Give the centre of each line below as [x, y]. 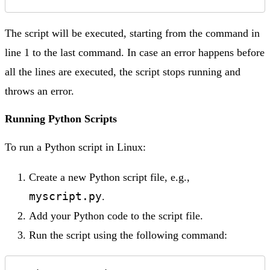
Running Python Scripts [61, 118]
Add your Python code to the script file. [116, 215]
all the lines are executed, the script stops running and [123, 71]
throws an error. [39, 91]
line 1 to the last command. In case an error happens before [135, 52]
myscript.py [65, 196]
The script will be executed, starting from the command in [132, 33]
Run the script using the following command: [128, 235]
